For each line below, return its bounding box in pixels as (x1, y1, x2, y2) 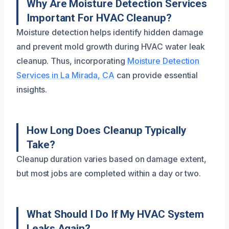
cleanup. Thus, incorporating (16, 56, 127, 66)
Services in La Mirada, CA (16, 70, 114, 80)
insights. (16, 84, 48, 95)
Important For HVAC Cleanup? (27, 12, 172, 24)
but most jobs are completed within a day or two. (16, 168, 201, 178)
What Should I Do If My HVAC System (27, 208, 204, 220)
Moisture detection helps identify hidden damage (16, 27, 204, 37)
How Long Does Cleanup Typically (27, 124, 186, 136)
